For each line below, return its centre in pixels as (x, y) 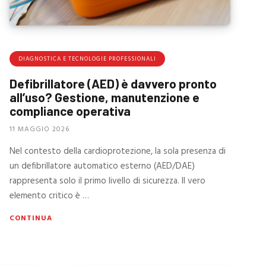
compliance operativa (70, 110)
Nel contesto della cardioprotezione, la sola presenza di (117, 152)
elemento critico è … (49, 196)
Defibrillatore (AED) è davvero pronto (113, 83)
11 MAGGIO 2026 (39, 130)
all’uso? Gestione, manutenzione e (104, 97)
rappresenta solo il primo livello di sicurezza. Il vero (107, 181)
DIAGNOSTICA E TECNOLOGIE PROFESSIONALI (87, 58)
